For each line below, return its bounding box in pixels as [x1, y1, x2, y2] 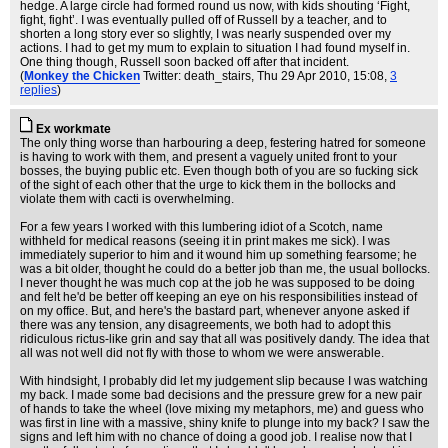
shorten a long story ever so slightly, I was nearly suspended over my [20, 27, 391, 41]
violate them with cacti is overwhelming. [20, 192, 234, 206]
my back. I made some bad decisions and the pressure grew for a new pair [20, 388, 422, 402]
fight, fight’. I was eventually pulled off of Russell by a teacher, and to [20, 13, 387, 27]
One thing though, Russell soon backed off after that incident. [20, 55, 349, 69]
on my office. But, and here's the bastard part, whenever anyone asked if [20, 304, 409, 318]
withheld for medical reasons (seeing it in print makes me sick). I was [20, 234, 390, 248]
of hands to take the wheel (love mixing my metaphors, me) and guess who [20, 402, 424, 416]
